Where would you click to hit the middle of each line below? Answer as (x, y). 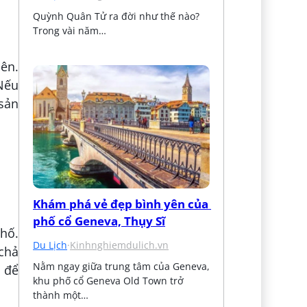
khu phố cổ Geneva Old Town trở (109, 280)
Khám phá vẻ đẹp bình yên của (121, 204)
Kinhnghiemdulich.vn (120, 245)
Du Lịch (50, 245)
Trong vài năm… (70, 30)
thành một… (61, 295)
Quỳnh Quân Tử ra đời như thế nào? (116, 16)
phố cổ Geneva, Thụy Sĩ (99, 221)
